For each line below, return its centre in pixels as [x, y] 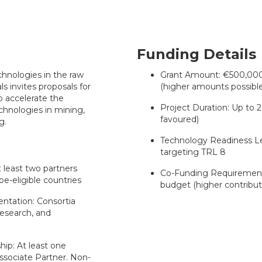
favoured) [180, 119]
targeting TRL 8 [193, 152]
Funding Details [196, 54]
